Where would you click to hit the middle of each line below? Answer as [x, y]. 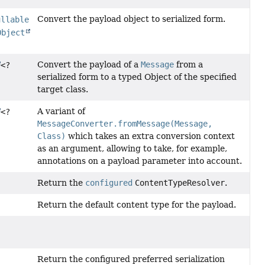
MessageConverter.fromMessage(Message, [125, 124]
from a [188, 65]
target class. [62, 90]
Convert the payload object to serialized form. [131, 19]
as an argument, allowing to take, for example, [132, 149]
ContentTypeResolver [180, 183]
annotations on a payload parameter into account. [139, 161]
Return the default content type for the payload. [136, 205]
